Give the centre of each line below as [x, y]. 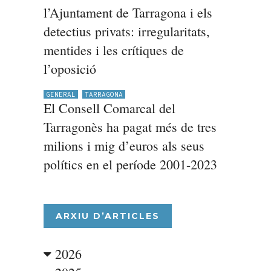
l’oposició [70, 69]
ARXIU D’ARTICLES [107, 216]
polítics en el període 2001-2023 [130, 164]
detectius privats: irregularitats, [126, 31]
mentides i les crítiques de [113, 50]
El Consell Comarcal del [109, 108]
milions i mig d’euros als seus [124, 145]
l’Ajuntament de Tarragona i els [128, 12]
